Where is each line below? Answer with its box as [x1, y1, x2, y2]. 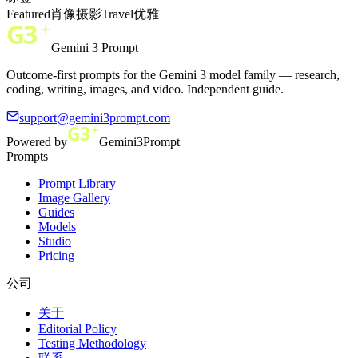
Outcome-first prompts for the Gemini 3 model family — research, [6, 67, 340, 82]
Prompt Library [38, 176, 116, 190]
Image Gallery [38, 190, 110, 205]
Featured [6, 6, 50, 21]
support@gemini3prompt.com [19, 110, 170, 125]
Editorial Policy [38, 321, 117, 336]
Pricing [38, 248, 74, 262]
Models [38, 219, 76, 233]
